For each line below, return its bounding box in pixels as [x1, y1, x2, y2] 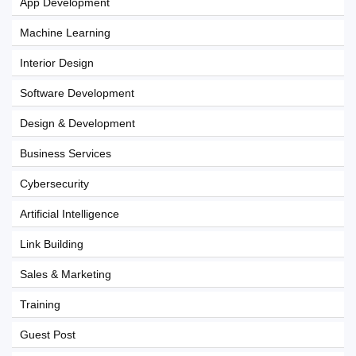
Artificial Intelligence [20, 207, 119, 220]
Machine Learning [20, 26, 110, 39]
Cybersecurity [20, 177, 89, 190]
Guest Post [20, 328, 75, 341]
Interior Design [20, 56, 94, 69]
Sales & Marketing [20, 268, 111, 281]
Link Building [20, 238, 83, 250]
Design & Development [20, 117, 135, 130]
